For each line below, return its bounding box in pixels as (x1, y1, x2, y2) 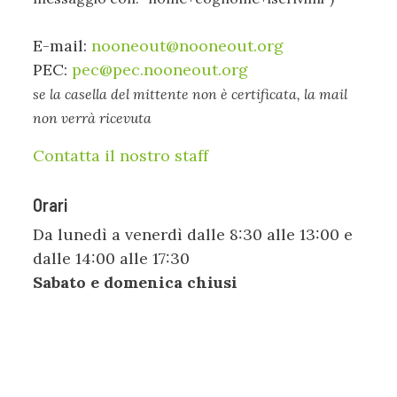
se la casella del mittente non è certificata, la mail (33, 85, 347, 103)
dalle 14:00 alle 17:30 (33, 248, 190, 269)
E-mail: (33, 35, 91, 56)
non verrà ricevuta (33, 109, 152, 127)
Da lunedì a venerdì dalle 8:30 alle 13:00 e (33, 224, 353, 245)
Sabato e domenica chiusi (33, 272, 237, 292)
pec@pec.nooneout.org (72, 59, 248, 80)
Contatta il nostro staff (33, 145, 208, 166)
